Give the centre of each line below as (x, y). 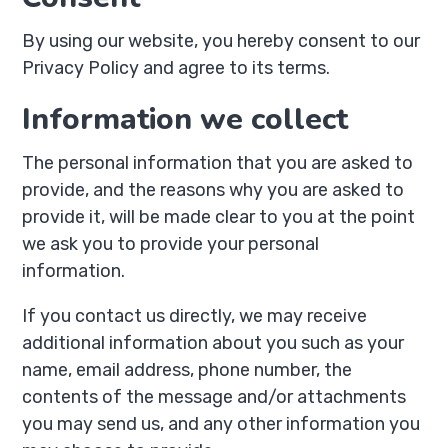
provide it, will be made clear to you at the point (219, 217)
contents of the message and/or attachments (214, 397)
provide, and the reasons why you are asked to (213, 190)
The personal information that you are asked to (218, 163)
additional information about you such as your (213, 343)
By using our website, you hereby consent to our (221, 41)
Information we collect (185, 119)
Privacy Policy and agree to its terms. (176, 68)
